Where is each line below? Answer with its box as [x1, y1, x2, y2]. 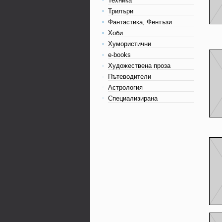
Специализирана [108, 95, 158, 102]
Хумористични [108, 40, 151, 48]
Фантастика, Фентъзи [108, 18, 172, 26]
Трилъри [108, 7, 133, 15]
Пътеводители [108, 73, 151, 80]
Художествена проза [108, 62, 170, 69]
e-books [108, 51, 131, 58]
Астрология [108, 84, 143, 91]
